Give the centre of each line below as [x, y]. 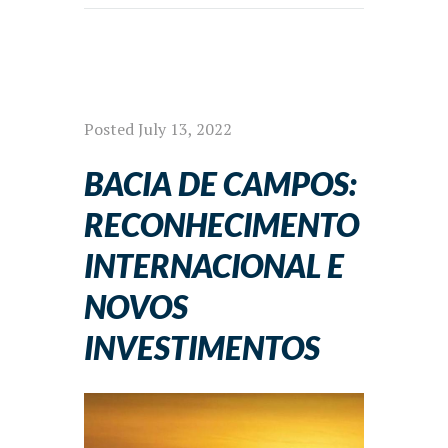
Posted [111, 128]
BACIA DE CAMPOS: [220, 183]
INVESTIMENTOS [202, 347]
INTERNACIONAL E [214, 265]
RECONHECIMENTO [221, 224]
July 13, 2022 [185, 128]
